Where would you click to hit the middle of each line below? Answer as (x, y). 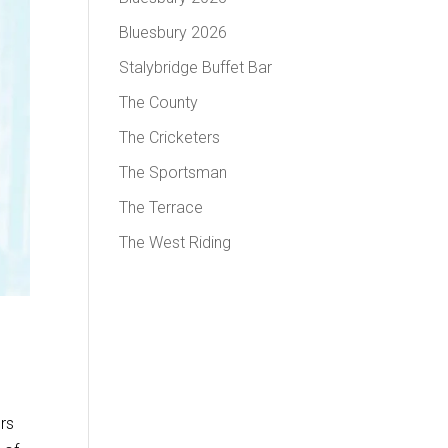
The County (159, 102)
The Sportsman (173, 172)
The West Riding (175, 242)
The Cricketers (170, 137)
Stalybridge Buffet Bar (196, 67)
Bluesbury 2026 (173, 32)
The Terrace (161, 207)
